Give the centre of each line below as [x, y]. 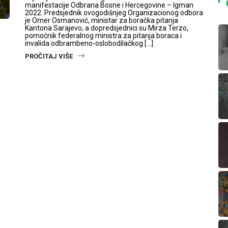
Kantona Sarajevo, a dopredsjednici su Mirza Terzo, [107, 28]
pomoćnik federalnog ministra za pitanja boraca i [103, 36]
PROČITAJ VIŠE [49, 56]
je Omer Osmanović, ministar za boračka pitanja [102, 20]
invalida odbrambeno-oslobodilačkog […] [89, 43]
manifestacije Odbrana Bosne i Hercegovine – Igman [109, 5]
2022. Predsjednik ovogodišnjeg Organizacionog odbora [114, 13]
